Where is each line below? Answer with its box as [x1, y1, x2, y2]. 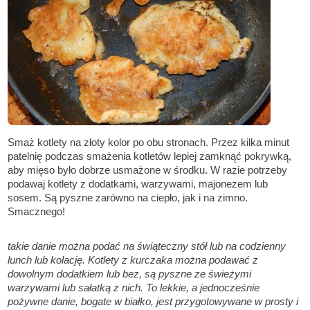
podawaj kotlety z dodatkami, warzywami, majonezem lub [8, 178, 268, 190]
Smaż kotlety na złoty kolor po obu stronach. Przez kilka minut [8, 136, 290, 149]
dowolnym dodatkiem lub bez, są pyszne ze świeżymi [8, 268, 252, 280]
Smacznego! [8, 206, 66, 218]
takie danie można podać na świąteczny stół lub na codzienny [8, 240, 286, 253]
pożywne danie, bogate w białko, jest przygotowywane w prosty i [8, 295, 299, 308]
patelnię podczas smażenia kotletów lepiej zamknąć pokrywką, [8, 150, 292, 163]
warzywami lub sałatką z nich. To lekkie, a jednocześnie [8, 282, 260, 294]
